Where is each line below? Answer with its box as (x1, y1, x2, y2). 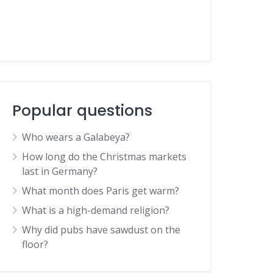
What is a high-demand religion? (22, 204, 170, 217)
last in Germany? (22, 165, 98, 178)
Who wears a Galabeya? (22, 130, 130, 144)
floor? (22, 238, 49, 251)
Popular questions (12, 100, 153, 121)
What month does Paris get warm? (22, 184, 180, 197)
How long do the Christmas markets (22, 150, 187, 163)
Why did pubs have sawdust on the (22, 223, 181, 236)
